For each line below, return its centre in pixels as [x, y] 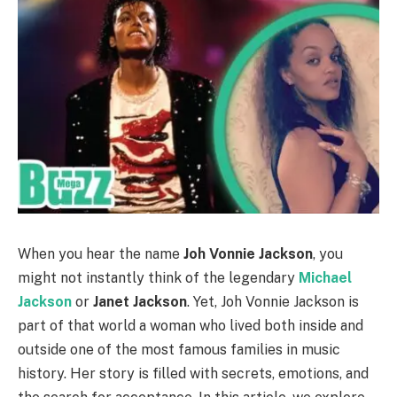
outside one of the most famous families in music [179, 349]
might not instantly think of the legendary [158, 277]
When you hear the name [101, 253]
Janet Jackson [140, 301]
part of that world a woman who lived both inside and [191, 325]
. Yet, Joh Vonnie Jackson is [273, 301]
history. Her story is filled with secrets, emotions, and [193, 373]
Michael [325, 277]
